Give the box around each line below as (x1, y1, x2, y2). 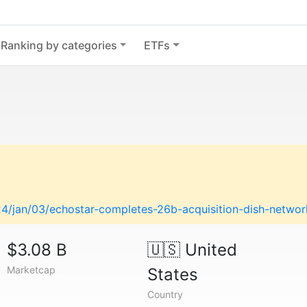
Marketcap (7, 264, 56, 275)
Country (147, 288, 183, 300)
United (180, 240, 237, 260)
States (147, 265, 198, 284)
